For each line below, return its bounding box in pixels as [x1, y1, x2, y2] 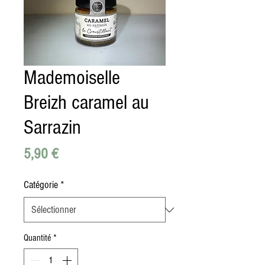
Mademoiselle [24, 66, 120, 89]
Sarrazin [24, 116, 81, 139]
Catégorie [24, 179, 58, 191]
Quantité [24, 232, 51, 243]
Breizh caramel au [24, 91, 149, 114]
